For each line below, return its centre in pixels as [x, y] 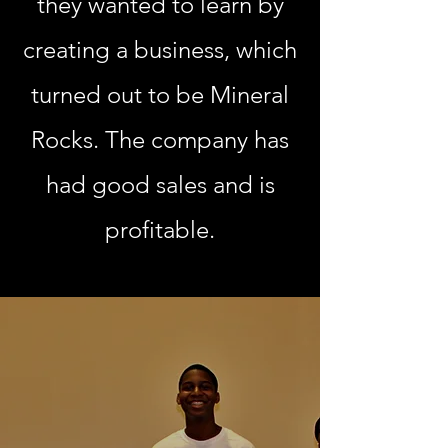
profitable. [160, 229]
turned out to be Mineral [160, 94]
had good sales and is [160, 184]
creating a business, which [160, 49]
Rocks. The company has [160, 139]
